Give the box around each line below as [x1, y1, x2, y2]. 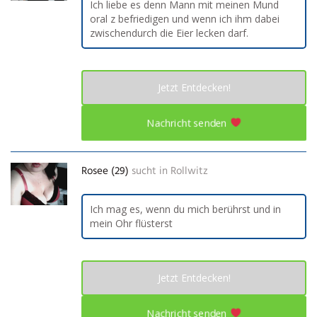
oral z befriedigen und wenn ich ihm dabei [90, 11, 279, 25]
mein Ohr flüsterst [90, 216, 173, 230]
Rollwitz [171, 162, 208, 180]
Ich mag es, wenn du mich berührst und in [90, 202, 281, 216]
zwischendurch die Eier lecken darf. [90, 25, 248, 40]
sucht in [132, 162, 168, 180]
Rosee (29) [81, 162, 129, 180]
